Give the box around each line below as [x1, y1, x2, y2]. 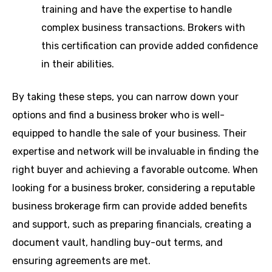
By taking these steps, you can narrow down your [12, 90, 239, 103]
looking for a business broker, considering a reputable [12, 182, 255, 194]
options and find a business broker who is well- [12, 109, 225, 121]
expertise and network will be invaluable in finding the [12, 145, 259, 157]
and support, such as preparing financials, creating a [12, 218, 251, 230]
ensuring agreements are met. [12, 254, 151, 267]
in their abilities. [41, 58, 114, 70]
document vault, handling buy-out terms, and [12, 236, 223, 248]
